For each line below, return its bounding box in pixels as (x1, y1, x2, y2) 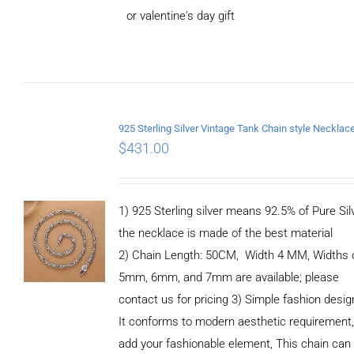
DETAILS (47, 51, 89, 63)
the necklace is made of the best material (119, 225, 333, 240)
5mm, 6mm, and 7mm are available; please (119, 269, 340, 284)
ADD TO (48, 21, 87, 33)
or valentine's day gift (126, 8, 235, 23)
